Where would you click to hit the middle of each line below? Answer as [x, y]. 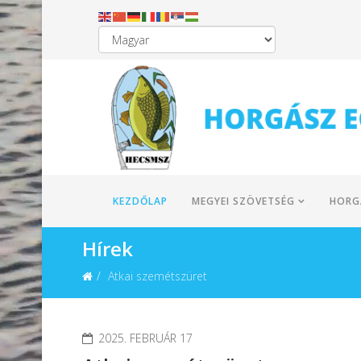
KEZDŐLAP [140, 201]
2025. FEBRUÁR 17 [145, 338]
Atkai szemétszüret [158, 276]
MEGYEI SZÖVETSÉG [243, 201]
